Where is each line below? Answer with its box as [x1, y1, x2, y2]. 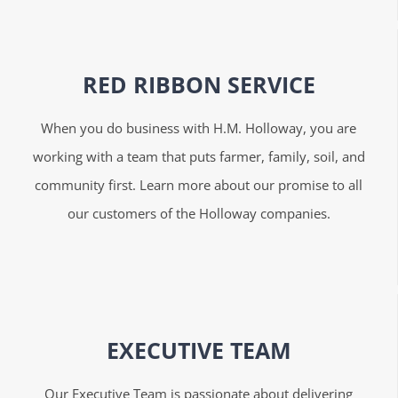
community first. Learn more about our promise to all [35, 176, 362, 195]
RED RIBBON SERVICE [82, 69, 315, 100]
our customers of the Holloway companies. [67, 204, 330, 223]
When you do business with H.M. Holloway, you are [41, 119, 356, 138]
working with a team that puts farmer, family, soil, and [32, 147, 365, 166]
